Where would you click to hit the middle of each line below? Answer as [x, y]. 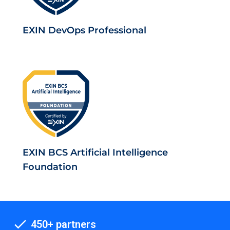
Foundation [50, 167]
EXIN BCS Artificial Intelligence [95, 152]
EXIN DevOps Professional [84, 30]
